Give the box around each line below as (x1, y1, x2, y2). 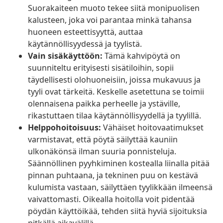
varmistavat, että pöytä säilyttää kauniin (28, 134, 178, 145)
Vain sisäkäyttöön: (28, 50, 103, 62)
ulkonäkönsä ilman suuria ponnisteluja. (28, 146, 176, 157)
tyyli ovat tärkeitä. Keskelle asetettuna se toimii (28, 86, 204, 98)
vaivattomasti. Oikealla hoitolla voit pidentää (28, 194, 195, 205)
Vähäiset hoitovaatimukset (101, 122, 204, 133)
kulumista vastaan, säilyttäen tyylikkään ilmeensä (28, 182, 213, 193)
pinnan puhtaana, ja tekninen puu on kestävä (28, 170, 198, 181)
